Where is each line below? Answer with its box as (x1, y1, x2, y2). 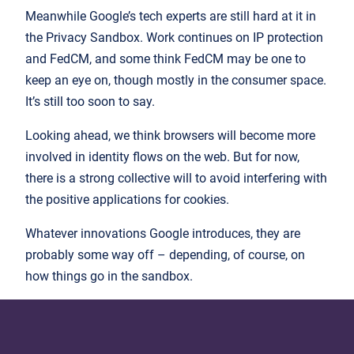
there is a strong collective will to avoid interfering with (25, 170, 327, 186)
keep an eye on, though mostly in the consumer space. (25, 72, 326, 88)
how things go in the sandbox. (25, 268, 196, 284)
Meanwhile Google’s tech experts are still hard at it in (25, 8, 316, 24)
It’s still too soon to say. (25, 93, 158, 109)
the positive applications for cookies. (25, 191, 232, 207)
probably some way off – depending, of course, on (25, 247, 305, 262)
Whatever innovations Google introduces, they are (25, 225, 300, 241)
